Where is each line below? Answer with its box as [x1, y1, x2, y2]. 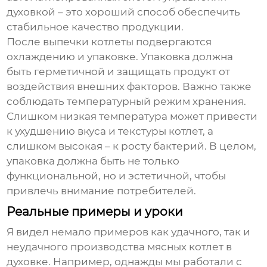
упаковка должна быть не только [7, 155, 180, 167]
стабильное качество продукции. [7, 21, 184, 33]
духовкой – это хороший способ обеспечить [7, 6, 241, 18]
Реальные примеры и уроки [7, 204, 184, 219]
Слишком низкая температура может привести [7, 110, 258, 123]
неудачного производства [7, 241, 148, 253]
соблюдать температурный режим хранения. [7, 95, 247, 108]
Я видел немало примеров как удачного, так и [7, 226, 251, 238]
